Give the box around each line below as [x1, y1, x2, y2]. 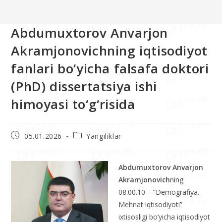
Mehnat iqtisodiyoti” [118, 200, 183, 210]
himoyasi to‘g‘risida [11, 95, 135, 113]
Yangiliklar [86, 131, 121, 141]
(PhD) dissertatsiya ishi [11, 77, 157, 96]
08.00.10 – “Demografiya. [118, 187, 200, 197]
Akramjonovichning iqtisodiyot [11, 42, 208, 60]
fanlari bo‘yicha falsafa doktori [11, 59, 209, 78]
